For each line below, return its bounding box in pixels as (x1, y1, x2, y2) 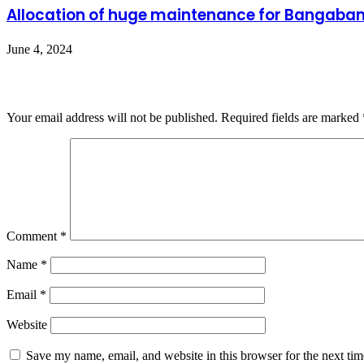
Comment (6, 229, 60, 244)
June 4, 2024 (6, 42, 72, 56)
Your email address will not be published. (6, 110, 218, 125)
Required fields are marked (221, 110, 362, 125)
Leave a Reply (6, 72, 110, 95)
